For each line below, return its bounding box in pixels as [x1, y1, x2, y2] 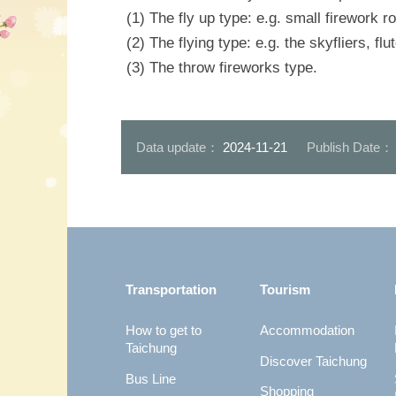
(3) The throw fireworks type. [126, 58, 317, 75]
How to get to [125, 323, 202, 338]
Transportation [125, 282, 217, 297]
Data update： [136, 139, 223, 155]
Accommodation [259, 323, 354, 338]
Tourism [259, 282, 310, 297]
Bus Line [125, 370, 176, 386]
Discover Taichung [259, 353, 367, 369]
